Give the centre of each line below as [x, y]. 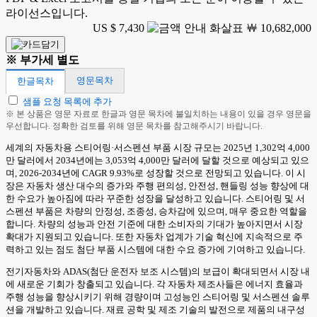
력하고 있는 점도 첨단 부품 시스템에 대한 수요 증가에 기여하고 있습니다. [155, 249]
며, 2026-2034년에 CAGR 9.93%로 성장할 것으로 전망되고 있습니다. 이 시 [156, 173]
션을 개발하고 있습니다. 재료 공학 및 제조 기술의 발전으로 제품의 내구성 [155, 310]
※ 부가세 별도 [42, 60]
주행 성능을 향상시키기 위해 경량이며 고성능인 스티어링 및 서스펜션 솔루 [158, 297]
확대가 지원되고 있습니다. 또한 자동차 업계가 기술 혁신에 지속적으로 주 [154, 237]
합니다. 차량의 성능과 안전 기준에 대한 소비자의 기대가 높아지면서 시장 [154, 224]
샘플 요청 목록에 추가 [67, 102]
